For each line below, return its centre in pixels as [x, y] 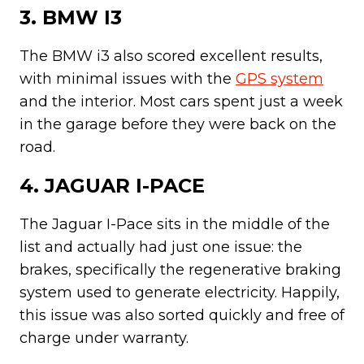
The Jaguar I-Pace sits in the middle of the [175, 224]
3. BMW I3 [71, 17]
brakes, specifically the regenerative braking [180, 269]
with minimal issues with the [128, 78]
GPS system [279, 78]
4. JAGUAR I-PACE [112, 185]
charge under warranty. [104, 338]
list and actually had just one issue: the [161, 247]
